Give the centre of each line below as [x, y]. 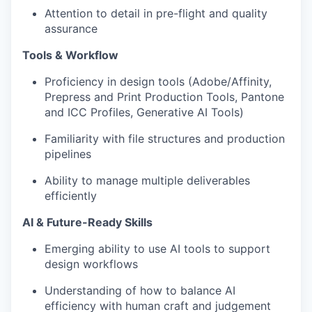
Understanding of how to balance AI [140, 290]
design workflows [91, 264]
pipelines [68, 154]
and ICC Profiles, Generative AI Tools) [144, 112]
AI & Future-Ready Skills [87, 222]
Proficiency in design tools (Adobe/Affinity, [158, 81]
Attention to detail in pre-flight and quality [156, 13]
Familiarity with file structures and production [165, 138]
